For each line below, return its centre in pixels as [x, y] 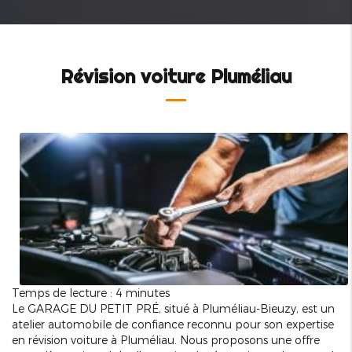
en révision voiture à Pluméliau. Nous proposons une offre [166, 340]
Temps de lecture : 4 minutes [91, 293]
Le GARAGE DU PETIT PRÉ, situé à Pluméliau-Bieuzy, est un [173, 309]
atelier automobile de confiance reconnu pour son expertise [173, 324]
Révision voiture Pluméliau [176, 77]
